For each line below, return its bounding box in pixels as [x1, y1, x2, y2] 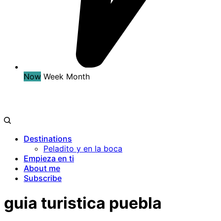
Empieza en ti [24, 153, 74, 163]
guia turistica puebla [4, 193, 162, 213]
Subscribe [24, 173, 62, 183]
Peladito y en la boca [43, 143, 122, 153]
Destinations [24, 133, 72, 144]
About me [24, 163, 60, 173]
